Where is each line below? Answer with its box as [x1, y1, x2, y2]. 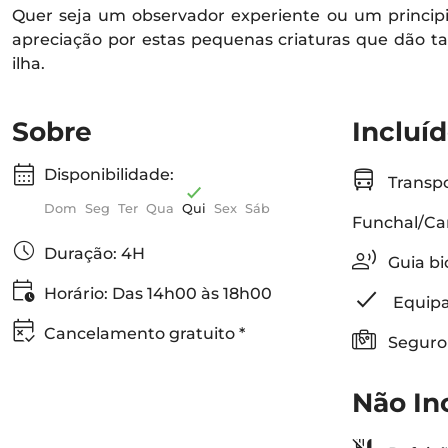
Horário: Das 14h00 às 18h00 [44, 283, 272, 303]
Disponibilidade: [44, 164, 174, 184]
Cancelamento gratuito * [44, 323, 245, 343]
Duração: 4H [44, 243, 145, 263]
